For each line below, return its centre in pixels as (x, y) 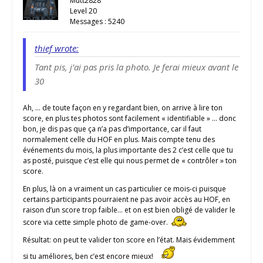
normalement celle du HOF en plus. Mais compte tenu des (119, 139)
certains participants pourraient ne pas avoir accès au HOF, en (127, 199)
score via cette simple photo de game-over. (96, 222)
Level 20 (83, 11)
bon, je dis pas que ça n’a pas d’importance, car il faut (112, 129)
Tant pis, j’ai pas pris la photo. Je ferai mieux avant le (136, 67)
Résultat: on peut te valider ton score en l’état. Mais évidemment (129, 240)
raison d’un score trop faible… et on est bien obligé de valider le (129, 210)
